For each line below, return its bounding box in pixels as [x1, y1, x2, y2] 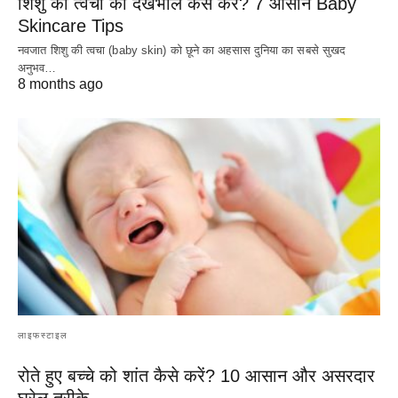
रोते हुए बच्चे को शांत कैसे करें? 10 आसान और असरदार [18, 365, 375, 386]
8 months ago [18, 76, 103, 92]
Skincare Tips [18, 16, 123, 36]
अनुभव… [18, 61, 57, 76]
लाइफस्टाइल [18, 330, 68, 340]
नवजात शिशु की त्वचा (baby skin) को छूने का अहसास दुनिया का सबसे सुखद [18, 44, 346, 58]
